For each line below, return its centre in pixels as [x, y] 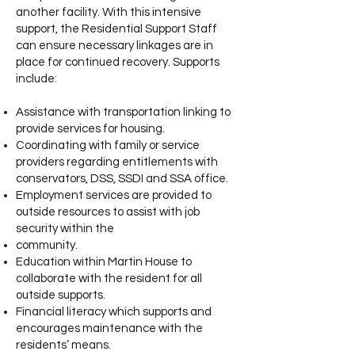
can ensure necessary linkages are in [115, 46]
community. [47, 245]
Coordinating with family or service [108, 145]
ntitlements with [174, 162]
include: [36, 79]
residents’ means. [63, 345]
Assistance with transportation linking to [123, 112]
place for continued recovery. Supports [118, 62]
